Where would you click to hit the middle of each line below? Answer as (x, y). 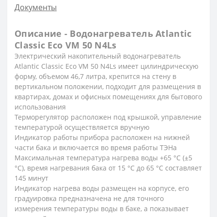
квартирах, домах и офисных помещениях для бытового (108, 96)
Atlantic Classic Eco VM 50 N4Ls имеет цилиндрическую (107, 66)
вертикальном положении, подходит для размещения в (108, 86)
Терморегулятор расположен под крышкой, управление (108, 117)
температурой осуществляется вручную (82, 127)
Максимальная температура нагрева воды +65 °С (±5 (103, 157)
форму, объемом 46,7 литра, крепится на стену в (95, 76)
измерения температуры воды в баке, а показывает (102, 208)
